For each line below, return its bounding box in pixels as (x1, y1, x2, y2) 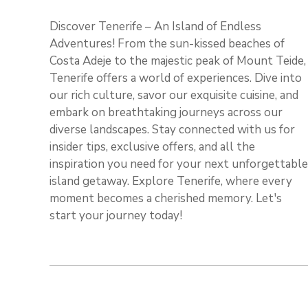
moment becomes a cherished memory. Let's (49, 190, 282, 206)
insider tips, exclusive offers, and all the (49, 139, 255, 155)
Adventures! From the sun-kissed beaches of (49, 36, 285, 52)
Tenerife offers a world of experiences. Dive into (49, 70, 302, 86)
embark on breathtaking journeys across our (49, 104, 283, 120)
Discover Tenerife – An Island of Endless (49, 19, 261, 34)
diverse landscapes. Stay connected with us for (49, 122, 295, 137)
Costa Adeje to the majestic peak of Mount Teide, (49, 53, 306, 69)
